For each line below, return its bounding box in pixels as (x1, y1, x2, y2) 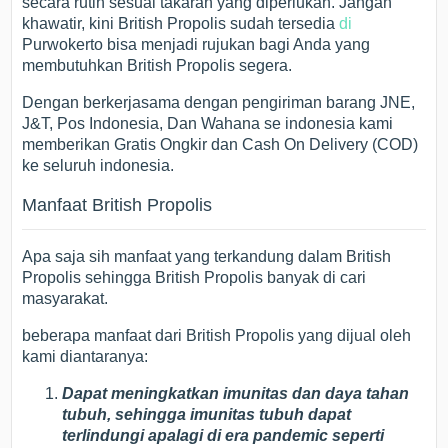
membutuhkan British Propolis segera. (22, 57, 293, 74)
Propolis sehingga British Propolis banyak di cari (22, 269, 367, 286)
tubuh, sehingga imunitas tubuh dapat (62, 406, 352, 423)
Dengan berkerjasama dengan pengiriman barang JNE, (22, 94, 416, 111)
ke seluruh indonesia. (22, 157, 175, 174)
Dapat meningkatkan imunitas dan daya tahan (62, 385, 410, 402)
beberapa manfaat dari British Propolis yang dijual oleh (22, 327, 412, 344)
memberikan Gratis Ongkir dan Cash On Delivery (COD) (22, 136, 419, 153)
